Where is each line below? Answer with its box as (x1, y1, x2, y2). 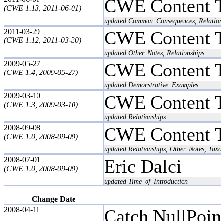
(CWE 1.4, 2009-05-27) (4, 68, 78, 76)
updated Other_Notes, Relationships (104, 48, 204, 57)
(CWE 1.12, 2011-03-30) (4, 36, 81, 44)
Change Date (31, 194, 75, 203)
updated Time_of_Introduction (104, 177, 188, 185)
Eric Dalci (104, 155, 182, 177)
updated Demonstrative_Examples (104, 80, 198, 89)
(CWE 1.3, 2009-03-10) (4, 100, 78, 109)
